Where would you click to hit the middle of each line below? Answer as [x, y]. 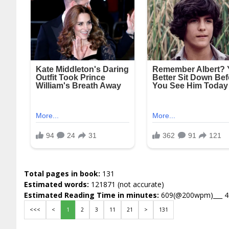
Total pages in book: [63, 174]
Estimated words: [58, 185]
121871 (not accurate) [128, 185]
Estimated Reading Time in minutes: [93, 195]
